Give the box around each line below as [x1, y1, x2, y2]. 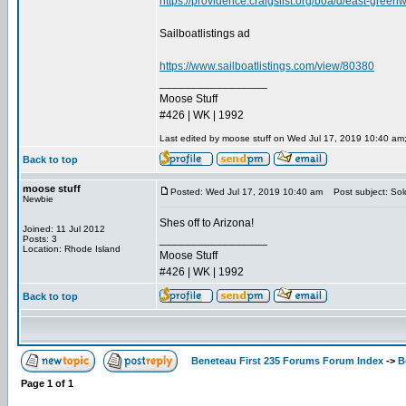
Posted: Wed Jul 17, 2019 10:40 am [170, 187, 323, 197]
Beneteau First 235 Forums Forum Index [191, 355, 383, 366]
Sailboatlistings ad [159, 27, 250, 40]
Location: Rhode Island [23, 244, 121, 254]
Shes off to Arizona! [159, 217, 254, 229]
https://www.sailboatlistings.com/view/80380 [159, 60, 374, 72]
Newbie [23, 194, 53, 204]
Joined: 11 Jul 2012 [23, 224, 105, 234]
